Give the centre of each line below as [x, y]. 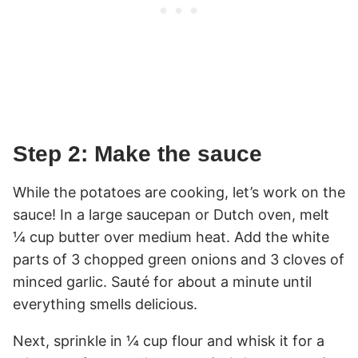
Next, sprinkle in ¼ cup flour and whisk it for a [169, 340]
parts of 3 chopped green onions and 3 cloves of [179, 259]
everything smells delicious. [105, 304]
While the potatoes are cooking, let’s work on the [179, 192]
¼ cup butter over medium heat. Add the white [171, 237]
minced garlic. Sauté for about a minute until [162, 281]
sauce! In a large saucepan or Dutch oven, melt [171, 214]
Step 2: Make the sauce [137, 153]
